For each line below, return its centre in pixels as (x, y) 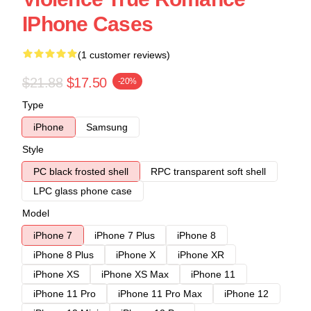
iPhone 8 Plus (64, 255)
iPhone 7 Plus (125, 236)
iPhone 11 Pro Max (160, 294)
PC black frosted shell (81, 172)
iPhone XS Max (135, 275)
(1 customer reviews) (124, 55)
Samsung (107, 127)
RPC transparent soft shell (208, 172)
